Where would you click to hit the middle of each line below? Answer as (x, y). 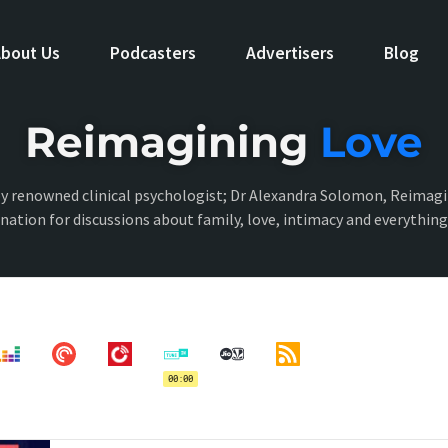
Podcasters (152, 52)
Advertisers (289, 52)
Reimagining (172, 142)
